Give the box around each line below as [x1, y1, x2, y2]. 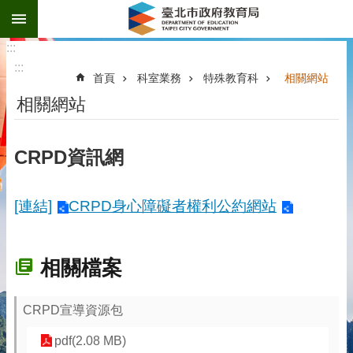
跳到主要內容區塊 [8, 9, 109, 22]
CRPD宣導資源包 [23, 303, 123, 317]
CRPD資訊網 [14, 147, 124, 168]
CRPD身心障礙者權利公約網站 [69, 198, 277, 214]
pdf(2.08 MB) [54, 334, 126, 347]
